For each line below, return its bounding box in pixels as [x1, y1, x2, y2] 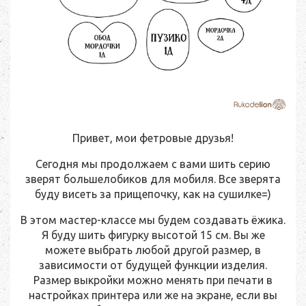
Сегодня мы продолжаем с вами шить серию [36, 158, 270, 171]
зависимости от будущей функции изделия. [39, 259, 267, 272]
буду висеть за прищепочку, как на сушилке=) [35, 188, 271, 201]
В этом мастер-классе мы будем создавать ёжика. [20, 214, 286, 227]
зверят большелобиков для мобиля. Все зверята [25, 173, 281, 186]
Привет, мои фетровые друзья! [72, 132, 234, 145]
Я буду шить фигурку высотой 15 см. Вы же [41, 229, 265, 242]
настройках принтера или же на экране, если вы [29, 289, 277, 302]
